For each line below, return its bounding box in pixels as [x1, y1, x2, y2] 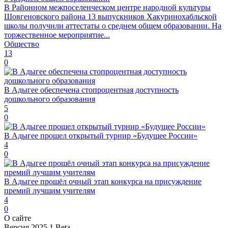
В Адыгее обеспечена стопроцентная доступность [4, 85, 179, 94]
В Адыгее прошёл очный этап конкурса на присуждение [4, 177, 202, 186]
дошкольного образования [4, 94, 95, 103]
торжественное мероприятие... [4, 30, 110, 39]
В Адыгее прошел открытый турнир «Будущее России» [4, 131, 197, 140]
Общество [4, 39, 39, 48]
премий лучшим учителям [4, 186, 95, 195]
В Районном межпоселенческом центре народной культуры [4, 3, 211, 12]
